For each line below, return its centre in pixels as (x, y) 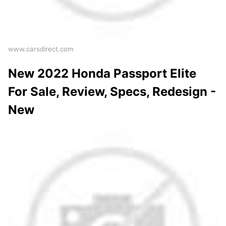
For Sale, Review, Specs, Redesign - (112, 92)
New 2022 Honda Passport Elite (102, 74)
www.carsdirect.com (41, 49)
